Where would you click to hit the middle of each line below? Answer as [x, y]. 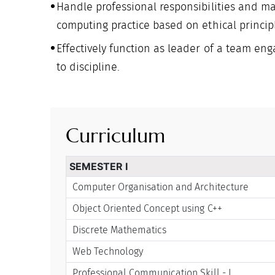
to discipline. [88, 67]
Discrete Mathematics [120, 230]
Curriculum [116, 136]
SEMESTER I [99, 166]
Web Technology [108, 251]
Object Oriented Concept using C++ [147, 208]
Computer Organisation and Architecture [161, 187]
